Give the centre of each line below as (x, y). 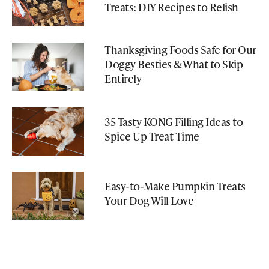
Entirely (123, 79)
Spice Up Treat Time (152, 136)
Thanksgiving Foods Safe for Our (180, 50)
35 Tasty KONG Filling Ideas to (174, 121)
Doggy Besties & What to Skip (174, 64)
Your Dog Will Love (149, 200)
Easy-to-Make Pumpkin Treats (175, 186)
